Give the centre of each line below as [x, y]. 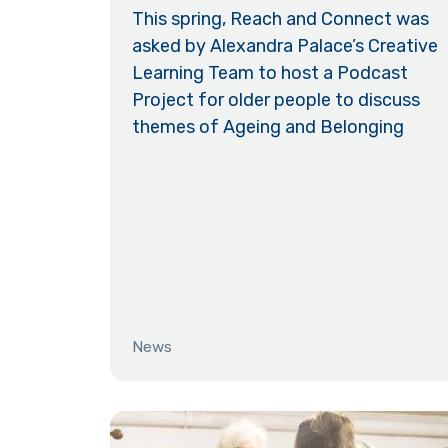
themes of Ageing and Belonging [268, 126]
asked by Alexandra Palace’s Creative [285, 45]
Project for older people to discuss [276, 99]
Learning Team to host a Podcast [270, 72]
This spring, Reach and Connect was [281, 18]
